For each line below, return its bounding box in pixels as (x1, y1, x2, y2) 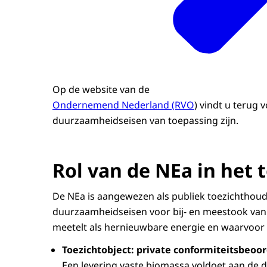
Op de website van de (52, 82, 152, 96)
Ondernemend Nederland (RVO (52, 98, 194, 111)
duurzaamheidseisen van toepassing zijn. (52, 113, 241, 127)
